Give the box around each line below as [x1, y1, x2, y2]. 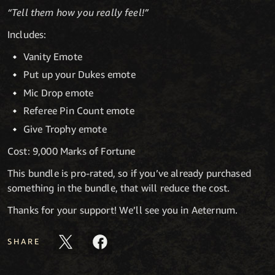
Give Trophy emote [23, 122, 107, 135]
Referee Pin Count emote [23, 104, 134, 117]
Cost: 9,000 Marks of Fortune [7, 144, 136, 157]
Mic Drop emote [23, 86, 94, 99]
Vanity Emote [23, 50, 82, 63]
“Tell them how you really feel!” [7, 6, 149, 18]
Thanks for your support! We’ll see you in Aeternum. [7, 203, 238, 216]
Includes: [7, 28, 47, 41]
